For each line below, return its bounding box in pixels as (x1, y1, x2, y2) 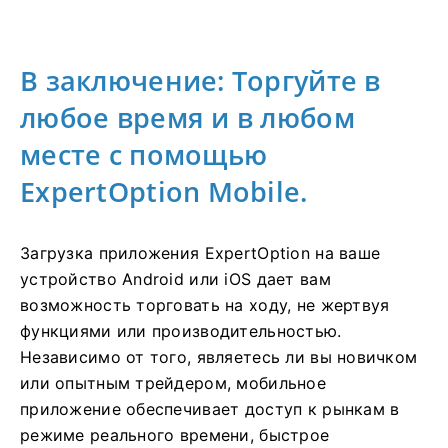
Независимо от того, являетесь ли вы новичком (20, 347, 418, 368)
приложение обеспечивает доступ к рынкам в (20, 399, 400, 420)
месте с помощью (20, 136, 268, 174)
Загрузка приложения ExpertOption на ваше (20, 243, 381, 264)
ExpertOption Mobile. (20, 173, 308, 211)
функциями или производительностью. (20, 321, 342, 342)
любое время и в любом (20, 99, 355, 137)
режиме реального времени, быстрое (20, 425, 330, 446)
